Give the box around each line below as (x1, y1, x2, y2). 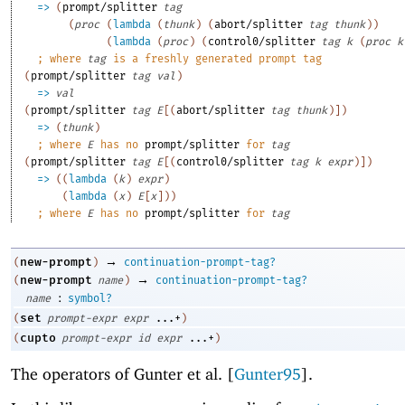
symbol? (68, 291, 112, 305)
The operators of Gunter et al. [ (11, 364, 234, 384)
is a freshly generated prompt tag (107, 52, 323, 65)
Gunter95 (234, 364, 301, 384)
